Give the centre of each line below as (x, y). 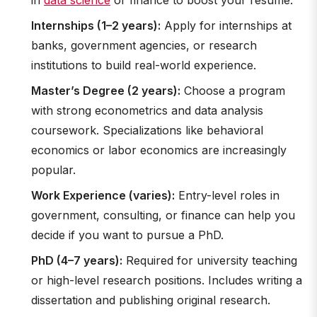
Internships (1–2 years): (96, 25)
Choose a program (233, 91)
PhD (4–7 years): (77, 260)
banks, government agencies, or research (144, 45)
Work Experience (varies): (103, 195)
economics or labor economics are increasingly (159, 150)
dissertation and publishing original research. (151, 300)
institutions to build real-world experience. (144, 65)
